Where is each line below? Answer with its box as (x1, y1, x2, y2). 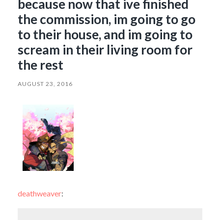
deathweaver (17, 189, 61, 198)
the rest (17, 56, 63, 73)
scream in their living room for (17, 41, 192, 57)
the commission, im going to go (17, 11, 195, 27)
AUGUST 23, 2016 (17, 80, 73, 87)
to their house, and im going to (17, 26, 192, 42)
